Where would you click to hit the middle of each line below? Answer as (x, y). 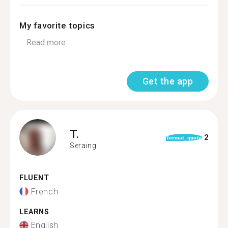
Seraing (83, 145)
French (45, 191)
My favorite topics (57, 25)
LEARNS (34, 212)
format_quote (184, 137)
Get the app (167, 81)
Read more (46, 42)
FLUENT (34, 178)
